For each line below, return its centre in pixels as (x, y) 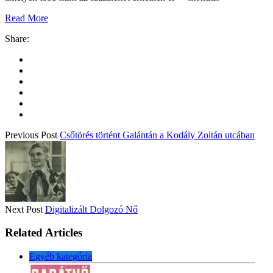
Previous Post (31, 135)
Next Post (24, 209)
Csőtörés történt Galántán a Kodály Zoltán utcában (157, 135)
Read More (27, 18)
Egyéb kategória (61, 257)
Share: (17, 38)
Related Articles (44, 233)
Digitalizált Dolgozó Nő (91, 209)
